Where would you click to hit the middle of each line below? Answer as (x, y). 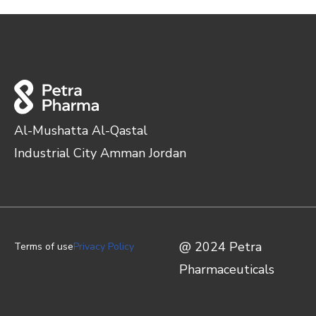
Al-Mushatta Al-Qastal (81, 130)
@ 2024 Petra (221, 247)
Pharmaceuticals (227, 269)
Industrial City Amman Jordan (100, 153)
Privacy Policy (104, 247)
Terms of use (44, 247)
